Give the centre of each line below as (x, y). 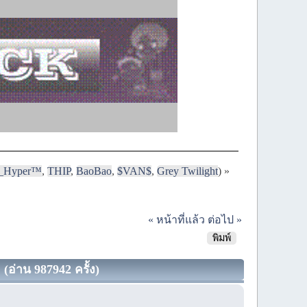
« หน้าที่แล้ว (176, 219)
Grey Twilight (188, 171)
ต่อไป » (224, 219)
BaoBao (94, 171)
